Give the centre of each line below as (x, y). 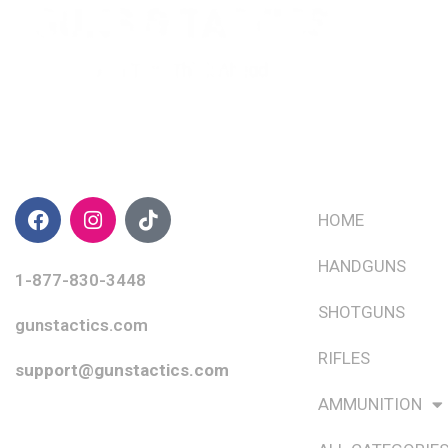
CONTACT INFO (66, 161)
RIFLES (343, 358)
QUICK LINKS (342, 161)
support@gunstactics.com (122, 370)
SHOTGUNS (361, 312)
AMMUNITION (369, 404)
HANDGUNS (361, 266)
